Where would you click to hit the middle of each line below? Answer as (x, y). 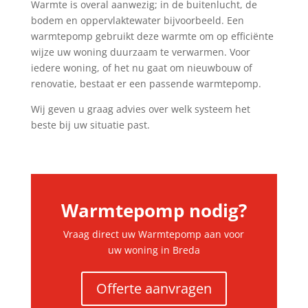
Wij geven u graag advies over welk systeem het (140, 109)
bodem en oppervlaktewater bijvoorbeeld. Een (137, 20)
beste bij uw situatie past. (90, 125)
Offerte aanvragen (154, 288)
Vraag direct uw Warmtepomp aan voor (154, 234)
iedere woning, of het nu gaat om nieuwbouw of (141, 68)
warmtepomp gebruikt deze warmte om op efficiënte (152, 36)
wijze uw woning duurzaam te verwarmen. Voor (140, 52)
